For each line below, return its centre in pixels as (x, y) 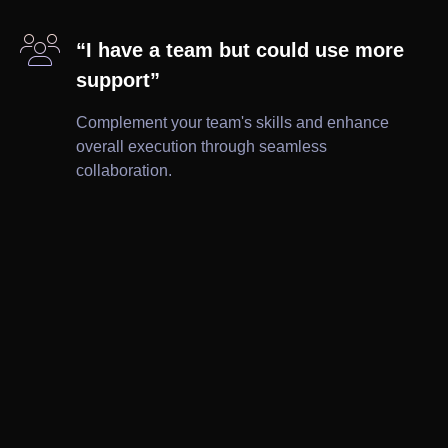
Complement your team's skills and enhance (232, 123)
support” (118, 80)
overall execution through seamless (201, 147)
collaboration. (124, 171)
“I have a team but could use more (240, 50)
